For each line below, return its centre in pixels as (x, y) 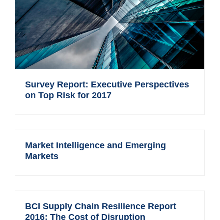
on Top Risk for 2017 (69, 95)
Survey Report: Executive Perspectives (107, 84)
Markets (42, 156)
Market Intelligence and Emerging (96, 145)
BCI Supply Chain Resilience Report (101, 206)
